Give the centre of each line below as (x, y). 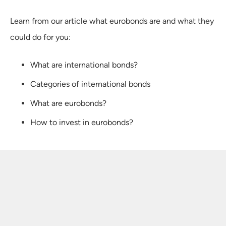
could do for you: (40, 37)
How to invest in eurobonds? (82, 122)
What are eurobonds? (68, 103)
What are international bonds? (84, 65)
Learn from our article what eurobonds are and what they (112, 21)
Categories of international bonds (90, 84)
